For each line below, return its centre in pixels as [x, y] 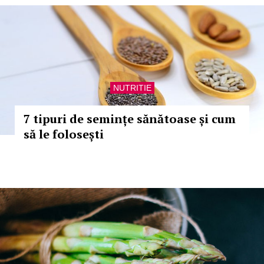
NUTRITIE [132, 88]
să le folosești [64, 134]
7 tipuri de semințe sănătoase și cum [130, 119]
